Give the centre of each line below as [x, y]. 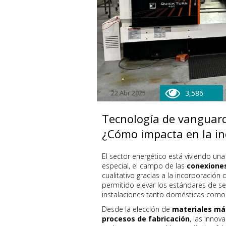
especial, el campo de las [144, 166]
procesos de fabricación [146, 219]
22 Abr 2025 [128, 93]
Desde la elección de [137, 209]
